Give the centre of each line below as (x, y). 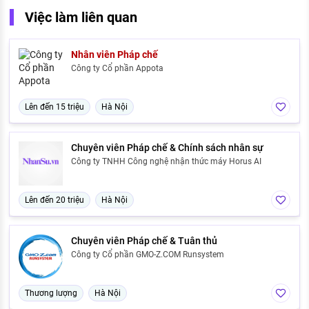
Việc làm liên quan (81, 17)
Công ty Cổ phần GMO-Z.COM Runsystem (148, 254)
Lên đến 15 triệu (54, 107)
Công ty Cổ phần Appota (117, 68)
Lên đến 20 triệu (54, 200)
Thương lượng (51, 293)
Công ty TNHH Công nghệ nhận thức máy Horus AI (166, 161)
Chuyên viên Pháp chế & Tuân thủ (144, 240)
